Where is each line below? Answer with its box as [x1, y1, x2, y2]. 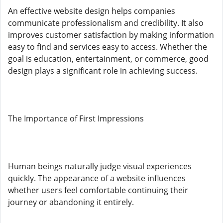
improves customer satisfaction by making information [8, 29, 214, 40]
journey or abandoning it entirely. [8, 197, 134, 208]
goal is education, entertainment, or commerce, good [8, 53, 209, 64]
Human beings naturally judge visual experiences [8, 161, 192, 172]
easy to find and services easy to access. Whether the [8, 41, 207, 52]
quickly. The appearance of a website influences [8, 173, 186, 184]
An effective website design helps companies [8, 5, 175, 16]
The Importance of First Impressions [8, 113, 144, 124]
